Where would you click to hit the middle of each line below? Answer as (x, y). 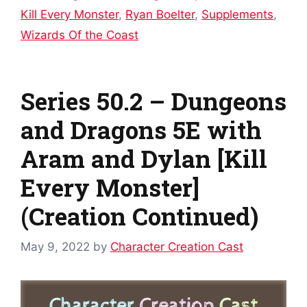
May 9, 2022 (55, 246)
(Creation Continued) (139, 216)
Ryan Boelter (160, 15)
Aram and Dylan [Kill (144, 159)
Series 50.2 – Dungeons (153, 101)
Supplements (237, 15)
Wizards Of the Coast (79, 35)
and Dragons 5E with (141, 130)
